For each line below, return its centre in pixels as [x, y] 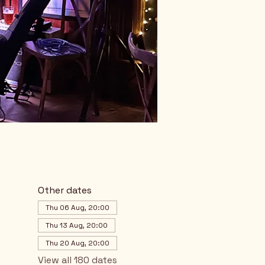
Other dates [64, 190]
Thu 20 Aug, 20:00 [77, 243]
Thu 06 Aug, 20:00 [77, 208]
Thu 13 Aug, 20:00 [76, 225]
